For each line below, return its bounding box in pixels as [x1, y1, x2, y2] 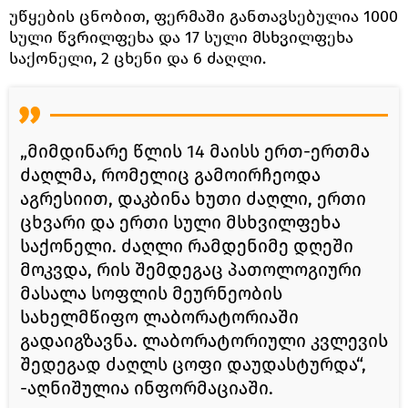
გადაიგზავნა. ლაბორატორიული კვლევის [20, 329, 388, 352]
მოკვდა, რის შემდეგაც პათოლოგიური [20, 258, 362, 280]
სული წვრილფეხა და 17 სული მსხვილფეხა [9, 26, 353, 47]
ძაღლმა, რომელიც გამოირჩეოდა [20, 163, 321, 186]
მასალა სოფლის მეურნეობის [20, 281, 282, 304]
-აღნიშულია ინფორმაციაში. [20, 376, 273, 399]
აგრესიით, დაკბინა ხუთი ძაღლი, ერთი [20, 187, 366, 209]
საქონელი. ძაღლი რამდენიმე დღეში [20, 234, 353, 257]
